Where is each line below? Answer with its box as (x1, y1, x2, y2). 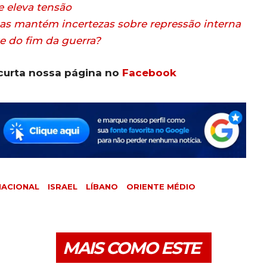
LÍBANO (86, 182, 118, 192)
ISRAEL (48, 182, 77, 192)
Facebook (122, 67, 176, 79)
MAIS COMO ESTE (62, 238, 200, 259)
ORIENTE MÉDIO (126, 182, 195, 192)
